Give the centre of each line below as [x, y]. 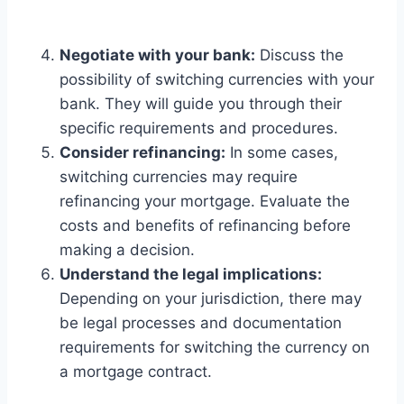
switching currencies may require [179, 176]
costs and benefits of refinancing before [205, 225]
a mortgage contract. [136, 371]
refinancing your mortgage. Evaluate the [205, 201]
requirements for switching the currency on [215, 347]
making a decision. [127, 249]
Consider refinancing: [142, 152]
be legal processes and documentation [201, 322]
